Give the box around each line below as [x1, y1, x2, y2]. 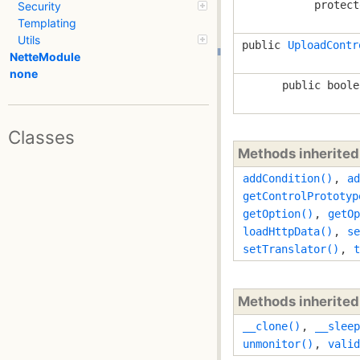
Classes [8, 125, 75, 148]
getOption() [243, 207, 313, 221]
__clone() [243, 319, 301, 333]
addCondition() [243, 172, 333, 186]
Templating [18, 16, 76, 31]
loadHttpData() [243, 225, 333, 239]
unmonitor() [243, 337, 313, 350]
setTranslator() [243, 243, 339, 256]
